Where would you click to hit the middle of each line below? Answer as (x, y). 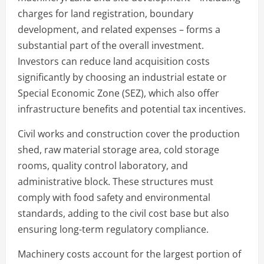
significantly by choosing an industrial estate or (122, 77)
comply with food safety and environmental (114, 197)
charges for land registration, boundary (105, 13)
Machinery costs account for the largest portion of (129, 254)
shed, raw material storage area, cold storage (118, 149)
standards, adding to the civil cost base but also (123, 213)
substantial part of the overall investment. (111, 45)
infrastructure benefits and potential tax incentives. (132, 109)
